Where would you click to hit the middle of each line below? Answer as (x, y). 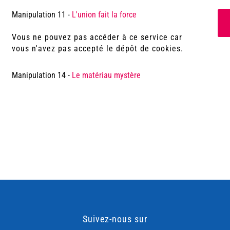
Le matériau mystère (106, 75)
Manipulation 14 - (42, 75)
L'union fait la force (104, 15)
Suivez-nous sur (115, 219)
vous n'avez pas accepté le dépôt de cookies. (98, 49)
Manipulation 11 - (42, 15)
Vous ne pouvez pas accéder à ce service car (97, 37)
